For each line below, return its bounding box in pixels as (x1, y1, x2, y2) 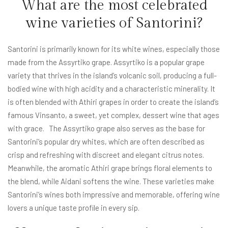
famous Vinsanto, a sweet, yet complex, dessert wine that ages (8, 110, 219, 120)
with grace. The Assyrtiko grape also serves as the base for (8, 123, 205, 133)
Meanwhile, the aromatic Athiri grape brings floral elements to (8, 163, 212, 173)
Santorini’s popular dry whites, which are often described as (8, 136, 205, 146)
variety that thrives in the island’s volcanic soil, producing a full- (8, 70, 217, 80)
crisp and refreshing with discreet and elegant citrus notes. (8, 150, 204, 159)
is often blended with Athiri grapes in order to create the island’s (8, 97, 219, 106)
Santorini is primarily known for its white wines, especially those (8, 44, 220, 53)
